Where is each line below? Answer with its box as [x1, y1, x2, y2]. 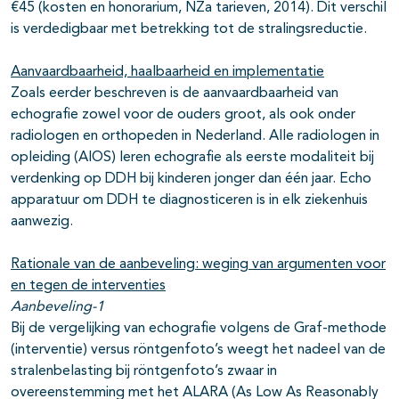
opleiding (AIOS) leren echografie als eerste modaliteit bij [11, 151, 374, 166]
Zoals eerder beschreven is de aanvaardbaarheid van [11, 86, 338, 102]
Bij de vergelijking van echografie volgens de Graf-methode [11, 322, 387, 337]
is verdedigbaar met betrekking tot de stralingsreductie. [11, 22, 367, 37]
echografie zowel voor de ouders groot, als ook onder [11, 108, 355, 123]
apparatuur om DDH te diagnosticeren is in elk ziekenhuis [11, 193, 368, 208]
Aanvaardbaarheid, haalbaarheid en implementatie [11, 65, 324, 80]
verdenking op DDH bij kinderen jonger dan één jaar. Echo [11, 172, 371, 187]
